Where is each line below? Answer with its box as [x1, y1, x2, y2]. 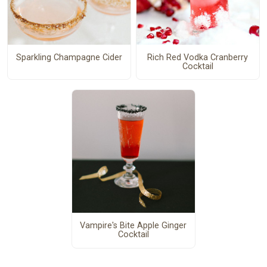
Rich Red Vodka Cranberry [147, 52, 249, 63]
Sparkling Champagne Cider [15, 52, 122, 63]
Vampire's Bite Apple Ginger [80, 221, 187, 231]
